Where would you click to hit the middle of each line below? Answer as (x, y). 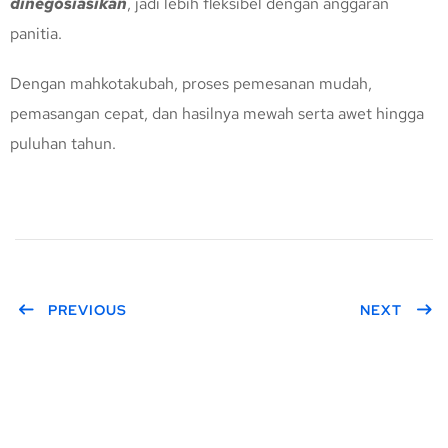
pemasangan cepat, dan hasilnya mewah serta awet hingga (217, 114)
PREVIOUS (87, 310)
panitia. (36, 34)
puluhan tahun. (63, 144)
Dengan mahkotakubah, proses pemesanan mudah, (191, 84)
